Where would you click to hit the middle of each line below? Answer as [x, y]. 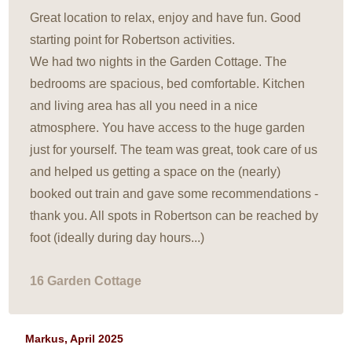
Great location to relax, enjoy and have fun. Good [166, 17]
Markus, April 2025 [75, 339]
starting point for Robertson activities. [133, 39]
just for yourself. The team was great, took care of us [174, 149]
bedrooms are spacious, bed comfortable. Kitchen [168, 83]
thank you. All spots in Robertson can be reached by [174, 215]
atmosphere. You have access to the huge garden [168, 127]
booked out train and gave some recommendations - [174, 193]
